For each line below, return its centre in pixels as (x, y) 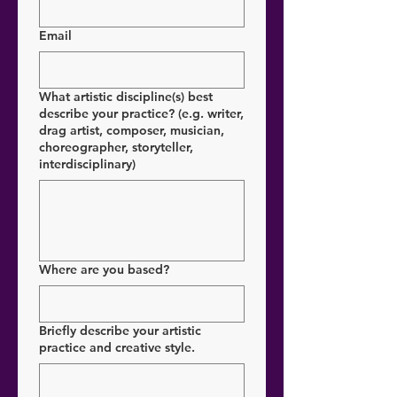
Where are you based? (104, 270)
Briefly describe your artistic (120, 331)
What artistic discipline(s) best (126, 97)
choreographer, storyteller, (116, 148)
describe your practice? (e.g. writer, (141, 114)
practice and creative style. (117, 348)
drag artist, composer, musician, (132, 131)
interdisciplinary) (87, 164)
